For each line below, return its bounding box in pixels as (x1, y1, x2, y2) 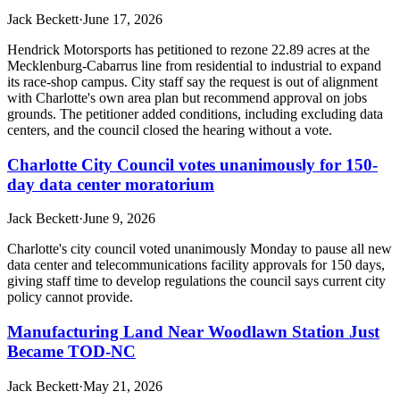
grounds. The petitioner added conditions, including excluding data (7, 106, 383, 122)
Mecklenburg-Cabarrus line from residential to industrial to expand (7, 58, 381, 74)
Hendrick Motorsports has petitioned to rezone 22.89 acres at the (7, 42, 370, 58)
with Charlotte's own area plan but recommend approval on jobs (7, 90, 367, 106)
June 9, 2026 (83, 211, 155, 227)
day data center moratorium (7, 174, 214, 194)
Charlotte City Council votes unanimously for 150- (7, 154, 378, 174)
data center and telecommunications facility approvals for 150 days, (7, 257, 385, 273)
